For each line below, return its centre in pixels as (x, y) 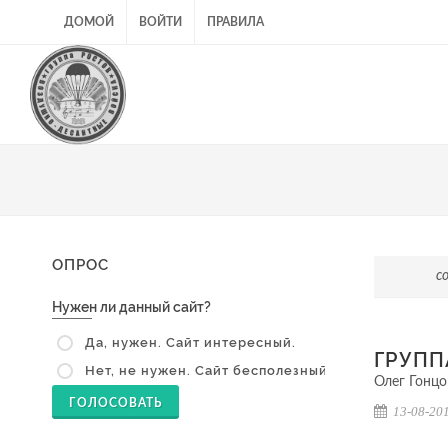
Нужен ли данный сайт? (131, 307)
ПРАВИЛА (235, 22)
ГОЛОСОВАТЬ (115, 403)
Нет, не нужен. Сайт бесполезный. (206, 371)
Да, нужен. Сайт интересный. (188, 342)
